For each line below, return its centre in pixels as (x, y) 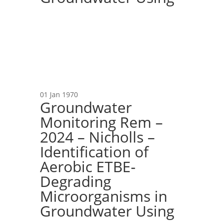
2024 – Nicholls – (97, 137)
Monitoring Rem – (101, 122)
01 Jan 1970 (59, 94)
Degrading (75, 181)
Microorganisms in (103, 196)
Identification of (94, 152)
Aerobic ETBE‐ (88, 166)
